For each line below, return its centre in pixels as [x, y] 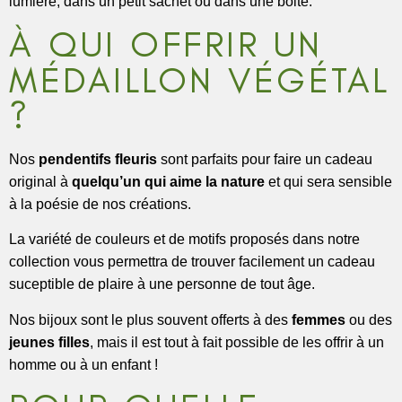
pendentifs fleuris [98, 159]
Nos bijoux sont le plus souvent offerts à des [150, 319]
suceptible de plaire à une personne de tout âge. [162, 284]
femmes [319, 319]
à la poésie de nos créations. [100, 204]
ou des [369, 319]
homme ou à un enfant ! [83, 364]
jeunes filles [49, 342]
